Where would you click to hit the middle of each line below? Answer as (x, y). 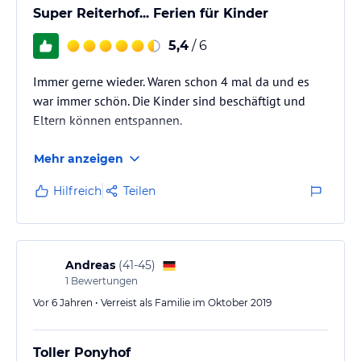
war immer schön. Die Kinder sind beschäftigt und (169, 101)
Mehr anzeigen (79, 159)
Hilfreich (77, 191)
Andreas (90, 265)
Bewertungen (103, 281)
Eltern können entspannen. (108, 120)
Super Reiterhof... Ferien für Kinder (151, 13)
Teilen (139, 191)
